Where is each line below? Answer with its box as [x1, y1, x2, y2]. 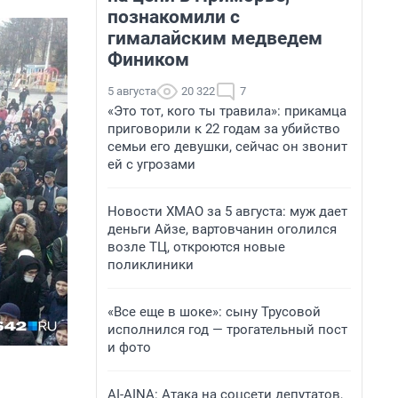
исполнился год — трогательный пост [107, 322, 347, 338]
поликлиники [107, 257, 194, 273]
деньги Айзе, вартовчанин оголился [107, 221, 337, 237]
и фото [107, 339, 151, 355]
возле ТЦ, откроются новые [107, 239, 285, 255]
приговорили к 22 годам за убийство [107, 121, 340, 137]
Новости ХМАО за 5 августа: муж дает [107, 203, 347, 219]
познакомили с [107, 6, 240, 28]
